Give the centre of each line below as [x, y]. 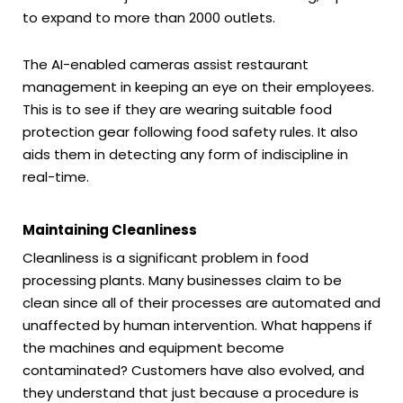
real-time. [56, 176]
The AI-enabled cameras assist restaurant [166, 64]
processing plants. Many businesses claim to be [182, 280]
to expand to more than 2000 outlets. [149, 18]
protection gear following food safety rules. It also [190, 131]
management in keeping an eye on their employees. [198, 86]
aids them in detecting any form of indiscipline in [185, 154]
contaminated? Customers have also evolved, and [193, 370]
